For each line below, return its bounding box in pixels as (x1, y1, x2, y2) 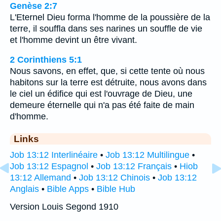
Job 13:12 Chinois (79, 173, 150, 183)
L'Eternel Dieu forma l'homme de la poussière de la (10, 12, 210, 22)
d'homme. (10, 111, 48, 122)
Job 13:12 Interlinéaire (10, 150, 98, 160)
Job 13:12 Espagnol (10, 161, 88, 172)
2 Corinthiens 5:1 (10, 55, 82, 65)
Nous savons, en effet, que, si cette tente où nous (10, 66, 205, 76)
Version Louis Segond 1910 (10, 202, 118, 212)
